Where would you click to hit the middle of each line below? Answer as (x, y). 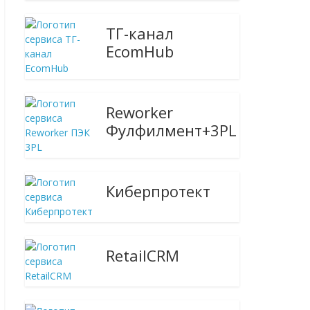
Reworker (140, 112)
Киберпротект (158, 191)
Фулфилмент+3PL (172, 130)
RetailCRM (143, 255)
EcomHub (140, 51)
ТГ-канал (140, 33)
